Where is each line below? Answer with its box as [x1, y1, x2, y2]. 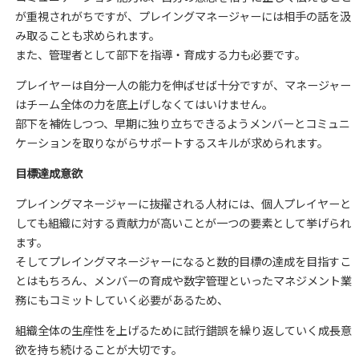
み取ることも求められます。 [14, 26, 160, 43]
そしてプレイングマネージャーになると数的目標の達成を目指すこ [14, 253, 351, 270]
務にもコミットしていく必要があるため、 [14, 292, 228, 309]
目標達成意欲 [14, 165, 83, 181]
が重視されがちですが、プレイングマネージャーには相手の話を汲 [14, 7, 351, 24]
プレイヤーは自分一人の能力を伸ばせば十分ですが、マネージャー [14, 76, 351, 93]
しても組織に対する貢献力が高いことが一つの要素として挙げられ [14, 215, 351, 232]
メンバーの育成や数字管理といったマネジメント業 [93, 272, 352, 289]
